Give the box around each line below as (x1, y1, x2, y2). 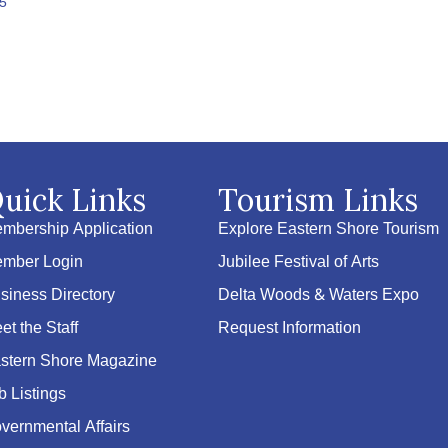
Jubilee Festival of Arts (218, 249, 380, 276)
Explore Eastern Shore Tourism (218, 216, 440, 243)
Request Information (218, 315, 362, 342)
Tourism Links (218, 181, 419, 219)
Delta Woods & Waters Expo (218, 282, 420, 309)
